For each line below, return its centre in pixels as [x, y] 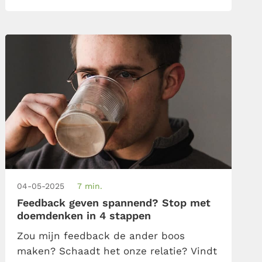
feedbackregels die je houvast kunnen [112, 10]
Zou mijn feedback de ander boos [101, 235]
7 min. [90, 186]
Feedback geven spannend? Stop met [114, 202]
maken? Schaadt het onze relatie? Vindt [117, 251]
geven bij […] [49, 25]
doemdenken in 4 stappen [84, 215]
